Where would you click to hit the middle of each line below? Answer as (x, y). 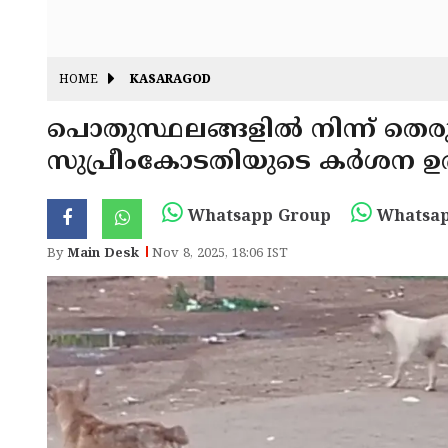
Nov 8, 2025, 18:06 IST (220, 254)
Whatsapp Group (257, 217)
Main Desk (103, 254)
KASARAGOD (170, 81)
